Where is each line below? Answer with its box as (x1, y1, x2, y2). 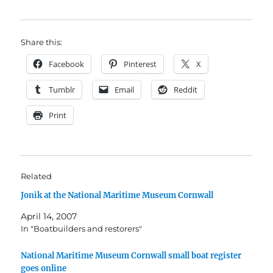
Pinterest (124, 58, 157, 70)
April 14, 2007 (21, 211, 77, 222)
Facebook (49, 58, 85, 70)
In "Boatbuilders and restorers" (21, 224, 143, 234)
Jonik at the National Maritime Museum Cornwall (21, 190, 214, 201)
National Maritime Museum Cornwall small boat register (21, 250, 242, 261)
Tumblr (49, 84, 76, 96)
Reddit (174, 84, 198, 96)
